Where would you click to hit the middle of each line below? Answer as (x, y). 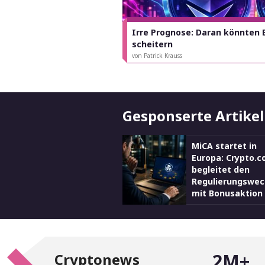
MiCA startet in (224, 146)
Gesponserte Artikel (193, 116)
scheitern (152, 44)
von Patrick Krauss (157, 56)
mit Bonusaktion (227, 193)
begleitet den (221, 169)
